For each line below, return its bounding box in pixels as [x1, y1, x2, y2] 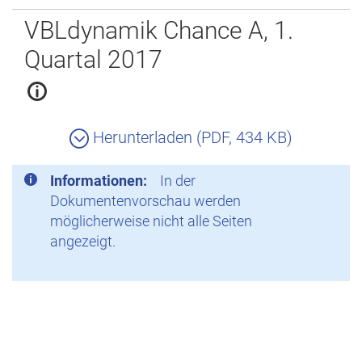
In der [160, 172, 196, 189]
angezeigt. [50, 233, 116, 250]
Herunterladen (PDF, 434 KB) [89, 128, 293, 147]
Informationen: [50, 172, 147, 189]
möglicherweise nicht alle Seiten [50, 213, 252, 229]
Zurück [11, 2, 61, 21]
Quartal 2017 [24, 45, 162, 74]
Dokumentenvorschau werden [50, 192, 241, 209]
